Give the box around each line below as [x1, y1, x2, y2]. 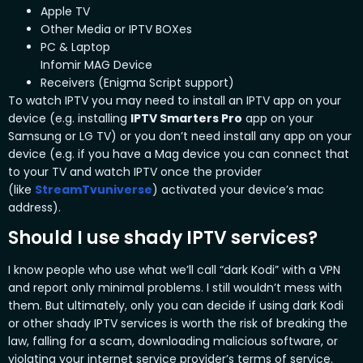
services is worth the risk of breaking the [121, 315, 348, 332]
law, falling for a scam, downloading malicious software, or [8, 333, 338, 350]
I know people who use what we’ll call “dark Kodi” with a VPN [8, 262, 340, 279]
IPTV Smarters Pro [130, 110, 242, 127]
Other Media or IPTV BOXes [41, 21, 192, 38]
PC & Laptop [41, 39, 113, 56]
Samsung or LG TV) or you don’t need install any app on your [8, 128, 352, 145]
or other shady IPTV [8, 315, 117, 332]
